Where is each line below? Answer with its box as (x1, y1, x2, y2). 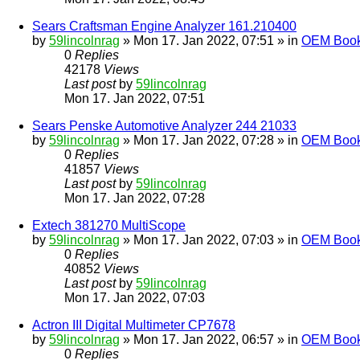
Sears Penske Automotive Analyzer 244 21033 (32, 119, 297, 133)
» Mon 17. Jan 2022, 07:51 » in (120, 34, 301, 48)
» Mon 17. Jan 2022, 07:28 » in (120, 133, 301, 148)
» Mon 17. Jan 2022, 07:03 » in (120, 233, 301, 247)
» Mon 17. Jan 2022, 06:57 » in (120, 333, 301, 347)
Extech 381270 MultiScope (32, 219, 186, 233)
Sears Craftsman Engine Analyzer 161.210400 (32, 19, 297, 34)
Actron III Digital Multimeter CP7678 (32, 318, 235, 333)
